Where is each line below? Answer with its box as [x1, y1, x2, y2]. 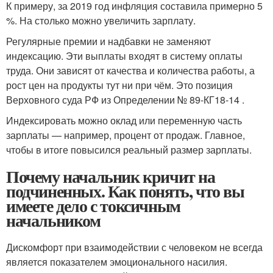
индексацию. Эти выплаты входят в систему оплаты [6, 49, 243, 63]
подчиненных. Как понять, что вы [6, 179, 244, 204]
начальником [6, 208, 101, 233]
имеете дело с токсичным [6, 193, 180, 218]
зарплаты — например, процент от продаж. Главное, [6, 128, 245, 142]
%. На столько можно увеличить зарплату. [6, 13, 196, 27]
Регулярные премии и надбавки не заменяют [6, 34, 211, 48]
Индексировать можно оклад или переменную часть [6, 113, 242, 127]
